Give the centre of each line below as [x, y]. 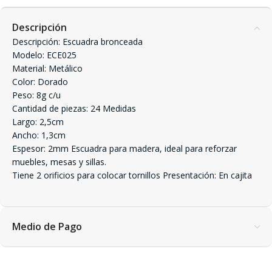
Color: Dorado [40, 82]
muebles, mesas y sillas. [59, 162]
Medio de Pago [47, 226]
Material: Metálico [47, 68]
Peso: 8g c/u [36, 95]
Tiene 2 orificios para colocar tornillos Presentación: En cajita [132, 175]
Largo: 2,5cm [38, 122]
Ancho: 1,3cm [39, 135]
